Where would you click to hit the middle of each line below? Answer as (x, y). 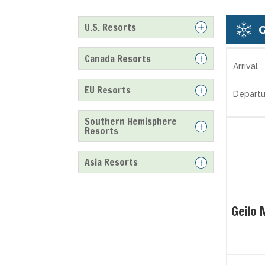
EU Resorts (108, 90)
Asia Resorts (111, 162)
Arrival (246, 67)
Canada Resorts (118, 58)
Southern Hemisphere (131, 122)
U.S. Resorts (110, 27)
